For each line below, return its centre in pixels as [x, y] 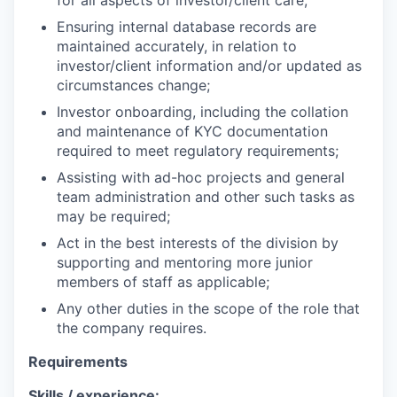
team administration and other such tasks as [206, 197]
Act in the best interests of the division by [198, 243]
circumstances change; [133, 85]
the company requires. [132, 328]
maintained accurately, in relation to [177, 46]
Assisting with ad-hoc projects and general [201, 177]
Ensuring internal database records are [187, 27]
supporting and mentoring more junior [185, 262]
